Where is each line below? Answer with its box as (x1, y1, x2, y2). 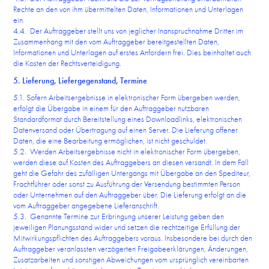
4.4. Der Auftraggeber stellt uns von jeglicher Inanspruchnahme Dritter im (13, 25, 244, 36)
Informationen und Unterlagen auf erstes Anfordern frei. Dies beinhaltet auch (13, 47, 252, 58)
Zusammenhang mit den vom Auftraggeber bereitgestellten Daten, (13, 36, 220, 47)
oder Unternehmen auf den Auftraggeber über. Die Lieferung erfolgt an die (13, 189, 247, 200)
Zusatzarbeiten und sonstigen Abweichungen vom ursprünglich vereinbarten (13, 254, 249, 265)
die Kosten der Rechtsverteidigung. (13, 58, 122, 68)
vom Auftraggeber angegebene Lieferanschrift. (13, 200, 160, 211)
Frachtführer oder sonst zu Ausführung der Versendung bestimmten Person (13, 178, 241, 189)
